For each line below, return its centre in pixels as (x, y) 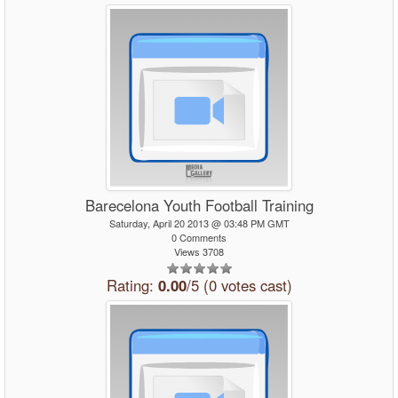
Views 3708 (199, 251)
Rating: (132, 285)
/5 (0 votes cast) (239, 285)
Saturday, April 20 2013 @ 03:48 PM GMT (199, 223)
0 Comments (199, 237)
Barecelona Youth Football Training (199, 205)
